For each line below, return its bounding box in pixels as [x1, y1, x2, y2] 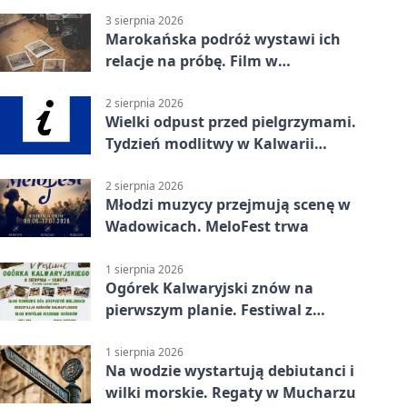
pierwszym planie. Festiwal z [105, 299, 313, 320]
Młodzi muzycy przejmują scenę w [105, 194, 351, 215]
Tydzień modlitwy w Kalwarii [105, 134, 314, 154]
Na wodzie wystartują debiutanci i [105, 360, 354, 381]
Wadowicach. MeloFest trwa [105, 216, 309, 237]
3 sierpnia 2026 [105, 12, 184, 28]
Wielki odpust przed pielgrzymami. [105, 112, 356, 133]
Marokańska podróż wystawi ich [105, 28, 341, 49]
